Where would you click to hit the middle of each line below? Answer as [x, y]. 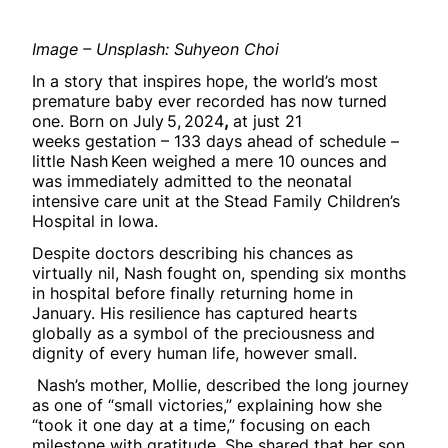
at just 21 [265, 121]
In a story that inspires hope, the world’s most [205, 81]
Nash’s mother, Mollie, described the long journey [220, 385]
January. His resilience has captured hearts [194, 313]
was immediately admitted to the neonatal [192, 181]
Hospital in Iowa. [95, 221]
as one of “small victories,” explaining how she [207, 405]
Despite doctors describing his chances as [192, 253]
